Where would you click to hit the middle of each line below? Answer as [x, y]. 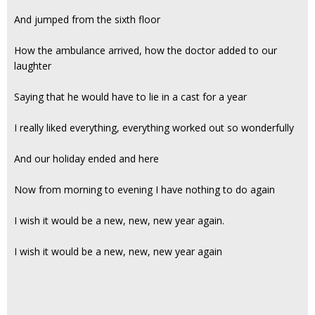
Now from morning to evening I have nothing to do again [144, 189]
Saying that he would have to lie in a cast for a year [130, 97]
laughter [33, 66]
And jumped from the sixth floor [87, 19]
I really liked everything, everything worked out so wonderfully [154, 128]
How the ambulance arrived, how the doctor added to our [146, 50]
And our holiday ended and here [86, 159]
